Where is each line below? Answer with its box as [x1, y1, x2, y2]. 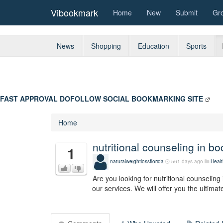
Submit [176, 7, 198, 17]
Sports [186, 41, 207, 51]
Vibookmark [51, 6, 98, 19]
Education [138, 41, 169, 51]
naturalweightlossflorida [110, 157, 164, 165]
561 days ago [171, 157, 203, 165]
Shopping [91, 41, 121, 51]
